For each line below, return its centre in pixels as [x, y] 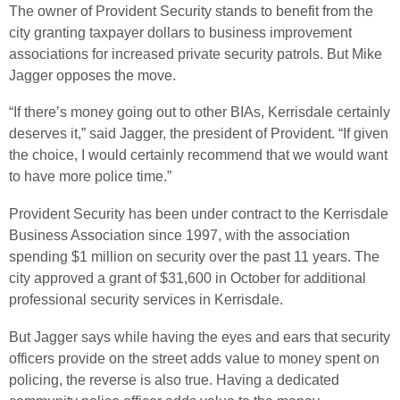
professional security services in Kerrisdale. [146, 299]
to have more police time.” [90, 177]
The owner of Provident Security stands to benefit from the [191, 11]
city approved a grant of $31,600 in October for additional [187, 278]
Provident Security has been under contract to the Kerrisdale [199, 213]
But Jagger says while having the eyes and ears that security [200, 337]
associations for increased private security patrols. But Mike [196, 54]
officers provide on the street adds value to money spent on [194, 358]
